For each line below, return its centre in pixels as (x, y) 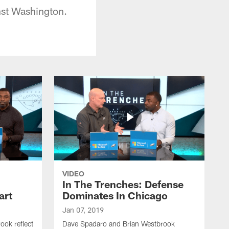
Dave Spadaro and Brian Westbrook (119, 223)
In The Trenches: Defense (123, 184)
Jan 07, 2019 (83, 210)
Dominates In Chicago (115, 195)
